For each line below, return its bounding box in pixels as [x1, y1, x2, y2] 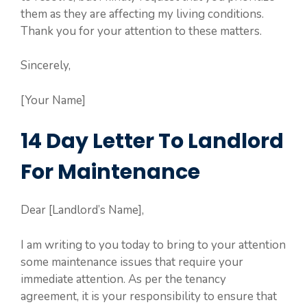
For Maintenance [21, 158, 200, 187]
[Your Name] [21, 92, 86, 108]
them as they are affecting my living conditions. [21, 5, 264, 22]
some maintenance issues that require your [21, 254, 243, 270]
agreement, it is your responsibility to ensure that [21, 288, 277, 304]
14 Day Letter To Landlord [21, 127, 284, 156]
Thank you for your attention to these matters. [21, 23, 262, 39]
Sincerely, [21, 58, 71, 74]
